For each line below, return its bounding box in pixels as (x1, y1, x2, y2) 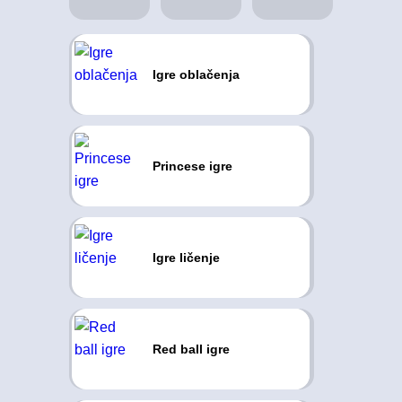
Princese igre (152, 159, 232, 173)
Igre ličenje (152, 250, 220, 265)
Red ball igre (152, 342, 230, 356)
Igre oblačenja (152, 67, 240, 82)
